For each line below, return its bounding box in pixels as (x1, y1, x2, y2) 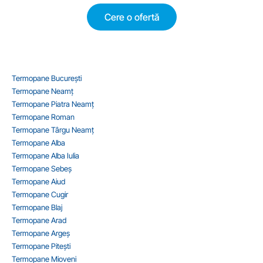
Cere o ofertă (104, 11, 159, 23)
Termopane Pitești (12, 241, 70, 251)
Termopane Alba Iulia (12, 150, 79, 160)
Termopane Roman (12, 112, 75, 122)
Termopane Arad (12, 215, 66, 225)
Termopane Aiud (12, 176, 65, 186)
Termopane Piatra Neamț (12, 99, 94, 109)
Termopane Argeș (12, 228, 70, 238)
